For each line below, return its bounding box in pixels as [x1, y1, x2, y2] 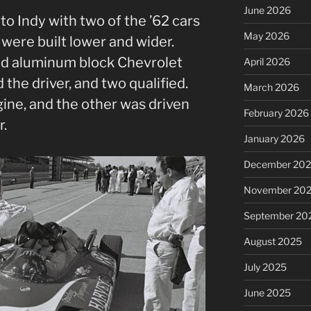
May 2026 [243, 29, 289, 42]
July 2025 [243, 260, 287, 273]
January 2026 [243, 132, 305, 144]
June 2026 [243, 3, 291, 16]
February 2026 [243, 106, 309, 119]
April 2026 [243, 55, 290, 67]
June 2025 [243, 286, 291, 299]
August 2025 [243, 235, 302, 247]
